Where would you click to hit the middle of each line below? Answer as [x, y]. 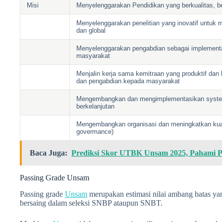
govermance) [95, 132]
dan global [91, 31]
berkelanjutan [96, 107]
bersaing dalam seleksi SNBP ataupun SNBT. [91, 203]
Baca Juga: [49, 153]
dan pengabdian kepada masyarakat [128, 81]
